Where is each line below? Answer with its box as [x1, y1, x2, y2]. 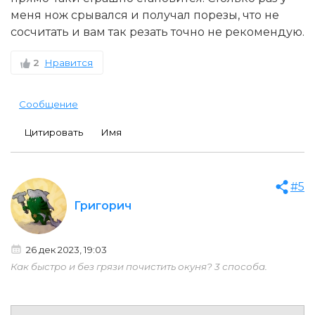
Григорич [74, 198, 131, 212]
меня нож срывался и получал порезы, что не [11, 8, 279, 22]
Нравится [44, 56, 94, 68]
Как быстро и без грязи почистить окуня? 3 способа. [11, 260, 267, 272]
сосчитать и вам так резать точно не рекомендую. [11, 25, 304, 39]
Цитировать [24, 126, 83, 138]
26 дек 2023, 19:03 [23, 243, 107, 255]
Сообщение [19, 98, 78, 110]
